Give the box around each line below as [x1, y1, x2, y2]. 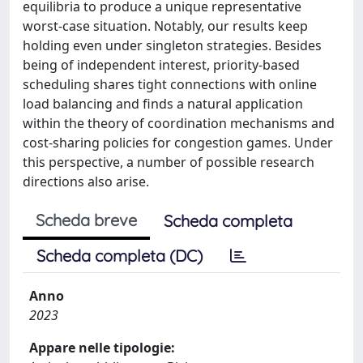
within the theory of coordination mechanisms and [23, 113, 335, 132]
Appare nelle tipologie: [29, 338, 175, 357]
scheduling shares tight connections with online [23, 75, 317, 93]
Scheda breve [36, 209, 137, 230]
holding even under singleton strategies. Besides [23, 36, 322, 54]
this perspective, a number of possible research [23, 152, 314, 171]
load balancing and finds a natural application [23, 94, 303, 113]
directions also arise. [23, 172, 149, 190]
